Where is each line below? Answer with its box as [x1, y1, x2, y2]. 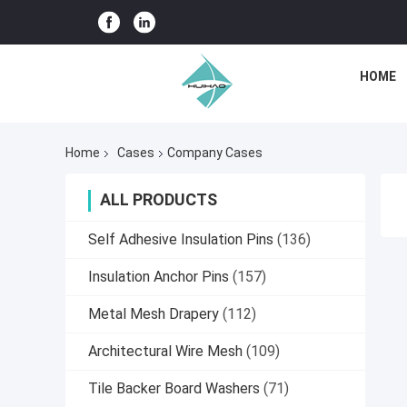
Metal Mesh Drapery [88, 305, 219, 323]
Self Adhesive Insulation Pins [88, 231, 273, 249]
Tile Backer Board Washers [88, 380, 260, 398]
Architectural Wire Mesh [88, 342, 243, 361]
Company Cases [167, 145, 263, 161]
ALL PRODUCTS [100, 190, 217, 210]
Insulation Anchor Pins [88, 268, 229, 286]
